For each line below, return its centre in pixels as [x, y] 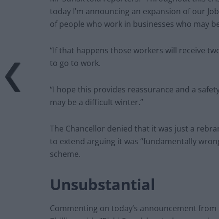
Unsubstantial [102, 184]
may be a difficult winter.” [97, 102]
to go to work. [75, 63]
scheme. [65, 154]
